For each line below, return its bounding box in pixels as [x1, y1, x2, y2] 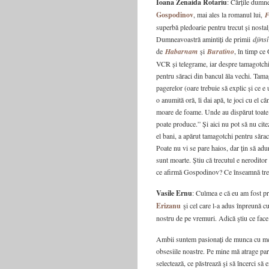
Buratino [207, 46, 234, 56]
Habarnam [165, 46, 198, 56]
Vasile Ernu [156, 188, 192, 198]
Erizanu [156, 201, 181, 211]
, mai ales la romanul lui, [193, 10, 265, 19]
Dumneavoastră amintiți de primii [156, 34, 253, 44]
